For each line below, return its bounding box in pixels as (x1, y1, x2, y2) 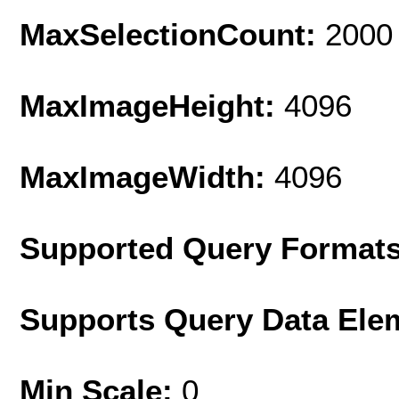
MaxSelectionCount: (20, 16, 325, 52)
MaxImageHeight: (20, 87, 284, 123)
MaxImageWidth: (20, 159, 274, 194)
